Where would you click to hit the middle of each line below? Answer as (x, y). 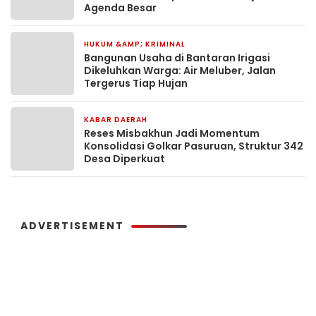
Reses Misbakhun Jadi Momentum (172, 134)
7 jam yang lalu (187, 121)
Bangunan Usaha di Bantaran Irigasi (177, 58)
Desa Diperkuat (124, 159)
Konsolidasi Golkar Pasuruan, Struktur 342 (194, 146)
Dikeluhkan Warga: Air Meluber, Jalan (180, 71)
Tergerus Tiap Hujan (136, 84)
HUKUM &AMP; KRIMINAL (135, 44)
